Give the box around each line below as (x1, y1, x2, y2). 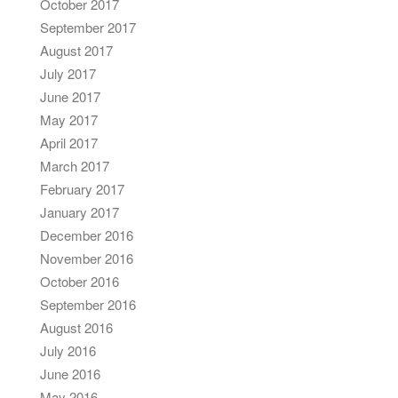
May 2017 (40, 110, 98, 129)
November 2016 (40, 249, 133, 267)
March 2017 (40, 156, 109, 175)
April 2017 (40, 133, 98, 152)
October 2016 (40, 272, 119, 291)
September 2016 (40, 295, 136, 314)
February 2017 (40, 179, 124, 198)
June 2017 (40, 87, 100, 106)
